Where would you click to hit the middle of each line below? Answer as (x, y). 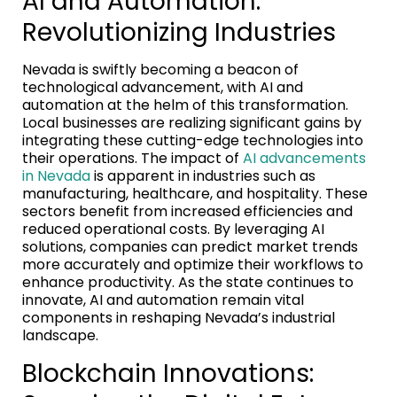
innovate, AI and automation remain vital (163, 300)
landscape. (60, 335)
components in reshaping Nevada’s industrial (179, 317)
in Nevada (56, 175)
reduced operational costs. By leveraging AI (173, 229)
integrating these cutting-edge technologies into (193, 140)
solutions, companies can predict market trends (190, 246)
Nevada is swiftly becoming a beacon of (160, 69)
